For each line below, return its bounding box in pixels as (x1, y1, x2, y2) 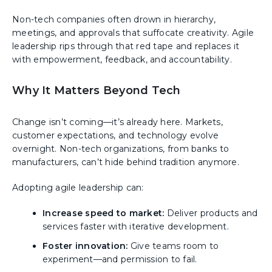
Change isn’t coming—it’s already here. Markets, (12, 116, 223, 127)
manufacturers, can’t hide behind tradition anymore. (12, 156, 239, 168)
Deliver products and (166, 207, 258, 219)
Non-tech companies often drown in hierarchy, (12, 13, 216, 25)
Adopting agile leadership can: (12, 182, 144, 193)
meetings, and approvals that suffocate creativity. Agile (12, 27, 254, 38)
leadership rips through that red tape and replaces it (12, 40, 240, 52)
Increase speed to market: (42, 207, 167, 219)
